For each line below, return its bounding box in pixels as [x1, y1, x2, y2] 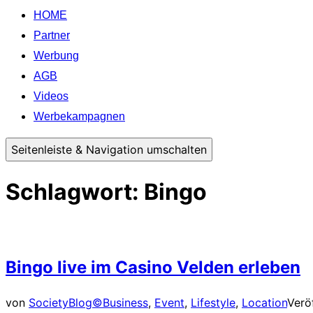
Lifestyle [191, 296, 235, 310]
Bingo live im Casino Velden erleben [6, 257, 300, 278]
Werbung [34, 50, 79, 62]
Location [242, 296, 287, 310]
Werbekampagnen [34, 110, 125, 123]
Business [103, 296, 148, 310]
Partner [34, 29, 70, 42]
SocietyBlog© [29, 296, 103, 310]
